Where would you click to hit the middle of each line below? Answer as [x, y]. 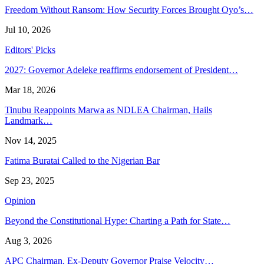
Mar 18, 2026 [30, 90]
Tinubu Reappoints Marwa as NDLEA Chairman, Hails [108, 110]
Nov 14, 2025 [31, 141]
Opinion [20, 201]
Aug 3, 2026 [28, 241]
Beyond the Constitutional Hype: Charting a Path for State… [118, 221]
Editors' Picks [30, 50]
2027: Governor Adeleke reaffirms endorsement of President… [121, 70]
